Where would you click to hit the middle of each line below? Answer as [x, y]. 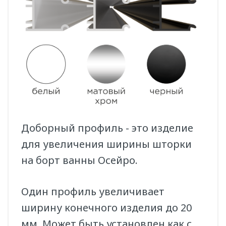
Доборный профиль [72, 128]
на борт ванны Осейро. [79, 160]
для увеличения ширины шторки [106, 144]
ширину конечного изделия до [101, 208]
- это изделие [158, 128]
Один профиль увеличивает [93, 192]
